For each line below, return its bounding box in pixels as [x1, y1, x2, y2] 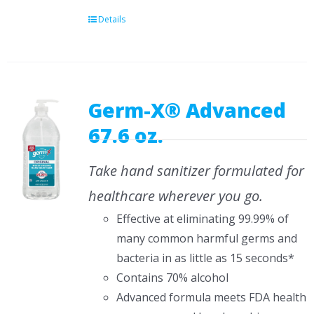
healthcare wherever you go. [88, 186, 263, 205]
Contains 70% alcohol [116, 270, 228, 285]
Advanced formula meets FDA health [116, 289, 306, 305]
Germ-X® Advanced [88, 97, 286, 123]
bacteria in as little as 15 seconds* [116, 250, 294, 266]
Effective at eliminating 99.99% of [116, 211, 289, 226]
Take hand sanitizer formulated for [88, 161, 304, 180]
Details [97, 13, 125, 25]
